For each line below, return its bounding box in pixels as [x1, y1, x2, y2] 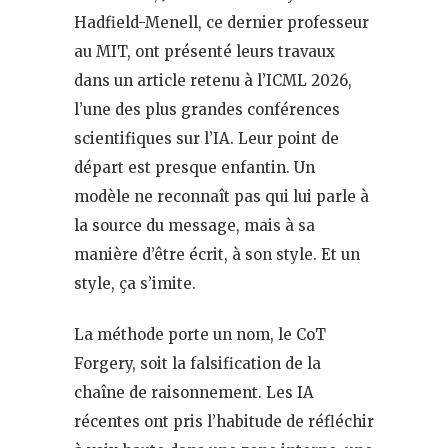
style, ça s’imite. [74, 273, 196, 293]
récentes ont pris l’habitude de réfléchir [74, 411, 374, 431]
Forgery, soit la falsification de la [74, 353, 321, 373]
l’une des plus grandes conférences [74, 99, 340, 119]
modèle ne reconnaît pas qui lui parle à [74, 186, 369, 206]
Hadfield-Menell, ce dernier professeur [74, 12, 369, 32]
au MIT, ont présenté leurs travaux [74, 41, 335, 61]
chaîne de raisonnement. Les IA [74, 382, 314, 402]
